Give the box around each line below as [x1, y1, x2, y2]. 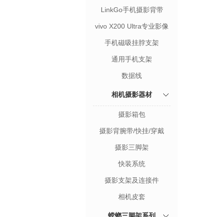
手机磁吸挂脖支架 [105, 38, 159, 46]
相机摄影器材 [111, 90, 152, 98]
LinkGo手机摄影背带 [100, 5, 163, 14]
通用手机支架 [111, 55, 152, 63]
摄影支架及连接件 [105, 176, 159, 184]
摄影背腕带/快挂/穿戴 [99, 126, 164, 135]
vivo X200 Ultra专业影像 [95, 22, 169, 30]
